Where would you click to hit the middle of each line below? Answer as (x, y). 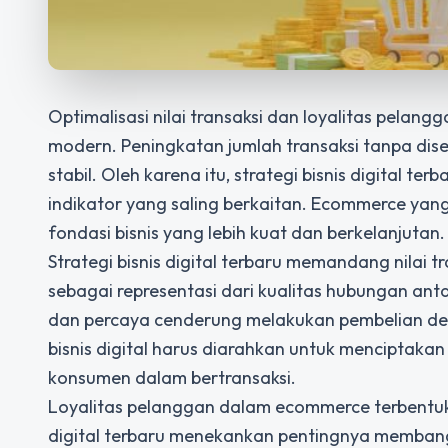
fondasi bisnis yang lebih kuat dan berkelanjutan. (246, 232)
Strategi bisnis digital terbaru (165, 261)
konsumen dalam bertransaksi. (172, 377)
